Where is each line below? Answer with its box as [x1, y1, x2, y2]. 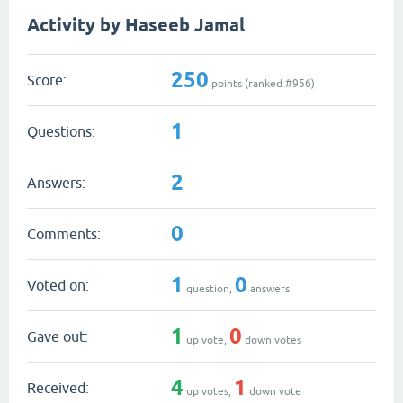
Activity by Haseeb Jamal [27, 14, 245, 36]
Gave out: [27, 327, 88, 345]
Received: [27, 379, 89, 396]
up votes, [184, 384, 234, 398]
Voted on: [27, 276, 89, 293]
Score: [27, 71, 67, 88]
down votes [242, 333, 301, 346]
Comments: [27, 225, 101, 242]
